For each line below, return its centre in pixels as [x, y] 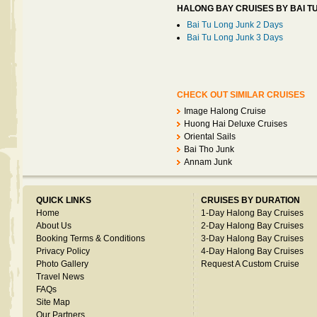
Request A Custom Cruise [250, 264]
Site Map [53, 302]
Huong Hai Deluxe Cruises [236, 124]
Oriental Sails [210, 137]
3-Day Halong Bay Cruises [252, 238]
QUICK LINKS [64, 200]
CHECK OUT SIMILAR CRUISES [241, 95]
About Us [54, 226]
